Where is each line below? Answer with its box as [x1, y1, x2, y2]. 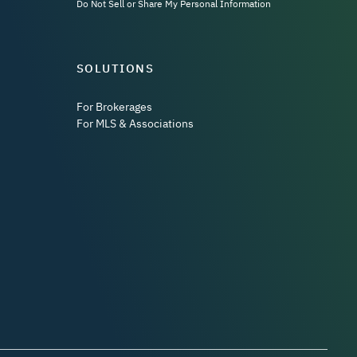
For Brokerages [76, 100, 152, 115]
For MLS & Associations [76, 116, 194, 131]
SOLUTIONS [76, 60, 154, 76]
